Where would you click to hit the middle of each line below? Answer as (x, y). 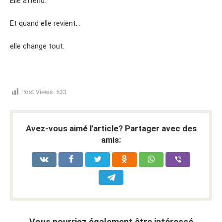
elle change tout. (37, 46)
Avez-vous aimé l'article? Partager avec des (111, 128)
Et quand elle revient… (45, 23)
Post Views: (38, 92)
